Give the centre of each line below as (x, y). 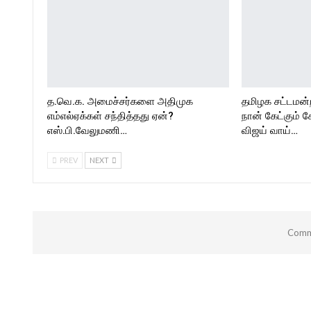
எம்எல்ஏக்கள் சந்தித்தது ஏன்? (110, 116)
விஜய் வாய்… (269, 131)
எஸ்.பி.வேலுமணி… (87, 131)
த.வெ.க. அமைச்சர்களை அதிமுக (120, 102)
